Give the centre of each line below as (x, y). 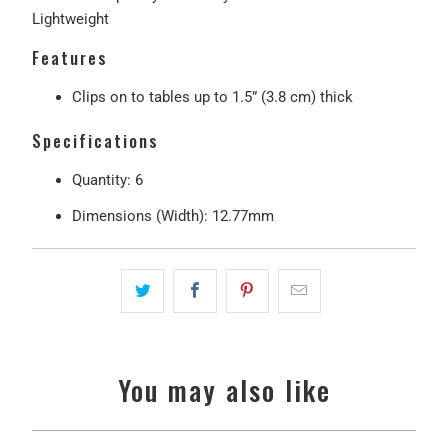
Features (69, 57)
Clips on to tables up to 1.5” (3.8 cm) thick (212, 96)
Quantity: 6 (107, 179)
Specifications (95, 140)
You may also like (224, 390)
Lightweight (70, 18)
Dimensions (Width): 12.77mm (172, 215)
